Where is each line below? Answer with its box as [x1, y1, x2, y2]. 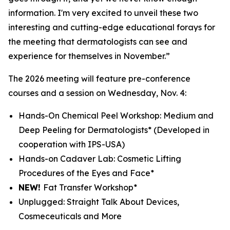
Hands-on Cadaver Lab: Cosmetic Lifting [18, 154, 181, 164]
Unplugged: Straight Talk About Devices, [18, 197, 179, 207]
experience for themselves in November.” [8, 51, 170, 61]
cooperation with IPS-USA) [18, 139, 125, 149]
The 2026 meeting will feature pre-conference [8, 73, 190, 84]
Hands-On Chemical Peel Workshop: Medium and [18, 110, 214, 121]
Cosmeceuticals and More [18, 211, 122, 221]
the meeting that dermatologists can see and [8, 36, 187, 47]
